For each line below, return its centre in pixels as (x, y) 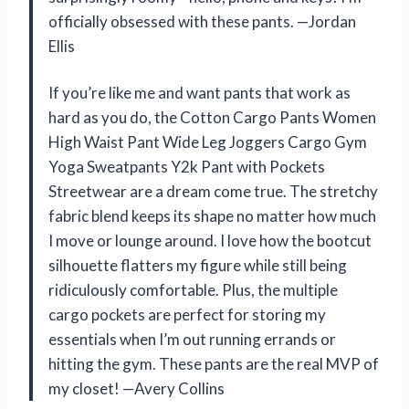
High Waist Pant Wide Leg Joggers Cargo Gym (208, 142)
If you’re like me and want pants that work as (199, 93)
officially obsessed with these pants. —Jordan (202, 22)
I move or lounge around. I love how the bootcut (210, 241)
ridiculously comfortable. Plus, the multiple (193, 290)
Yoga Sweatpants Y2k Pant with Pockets (187, 167)
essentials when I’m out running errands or (192, 340)
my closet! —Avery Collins (136, 389)
